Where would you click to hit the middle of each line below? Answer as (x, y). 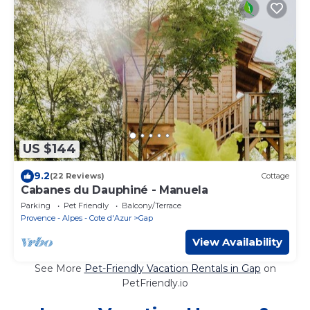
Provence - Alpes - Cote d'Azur (76, 218)
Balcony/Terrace (152, 205)
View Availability (237, 241)
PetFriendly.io (155, 283)
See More (59, 268)
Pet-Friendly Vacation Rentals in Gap (172, 268)
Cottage (275, 176)
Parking (36, 205)
